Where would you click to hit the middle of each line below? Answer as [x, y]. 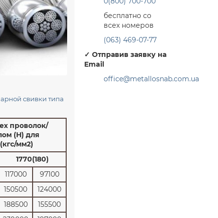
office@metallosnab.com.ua [151, 79]
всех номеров [128, 25]
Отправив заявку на [129, 54]
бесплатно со [127, 16]
